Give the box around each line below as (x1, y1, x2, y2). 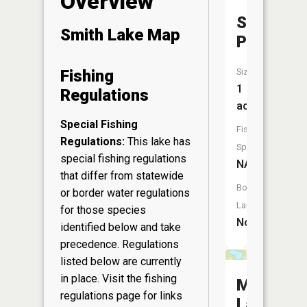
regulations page (60, 289, 140, 303)
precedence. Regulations (60, 238, 179, 251)
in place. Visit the (60, 272, 145, 286)
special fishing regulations (60, 152, 186, 166)
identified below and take (60, 221, 181, 234)
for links (140, 289, 182, 303)
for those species (60, 204, 146, 217)
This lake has (125, 135, 191, 149)
